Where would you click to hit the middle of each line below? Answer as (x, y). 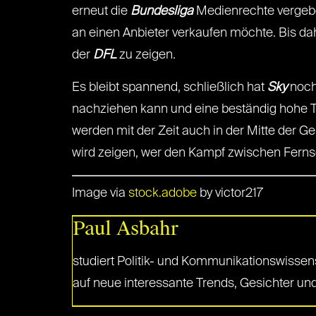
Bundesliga (162, 11)
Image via (100, 193)
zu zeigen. (146, 55)
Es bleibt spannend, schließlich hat (170, 87)
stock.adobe (164, 193)
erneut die (101, 11)
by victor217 (231, 193)
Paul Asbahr (126, 229)
